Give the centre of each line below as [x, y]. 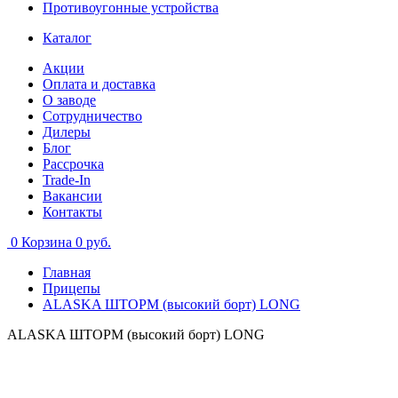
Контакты [72, 212]
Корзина [47, 242]
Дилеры [67, 132]
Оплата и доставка [99, 84]
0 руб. [93, 242]
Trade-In [67, 180]
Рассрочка [73, 164]
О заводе [69, 100]
